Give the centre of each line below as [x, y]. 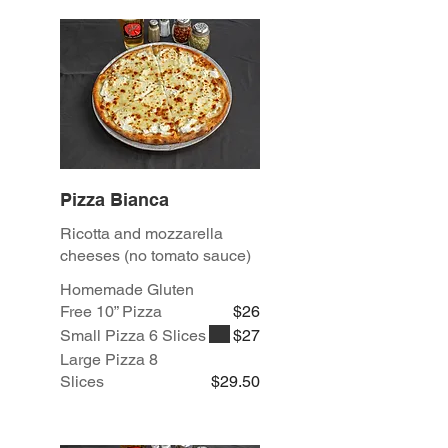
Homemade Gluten [127, 290]
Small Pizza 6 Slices [133, 336]
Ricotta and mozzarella [141, 234]
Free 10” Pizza [111, 312]
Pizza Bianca [114, 200]
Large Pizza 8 [109, 360]
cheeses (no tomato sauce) [155, 256]
